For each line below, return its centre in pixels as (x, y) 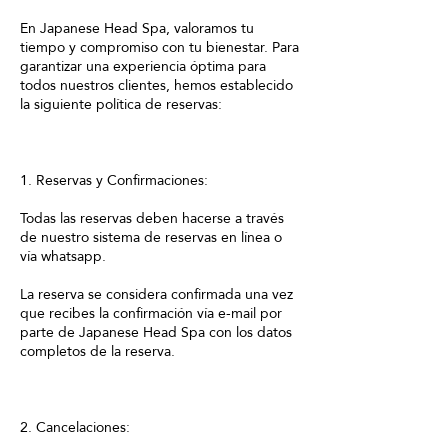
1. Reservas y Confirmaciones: (114, 180)
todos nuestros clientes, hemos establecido (156, 85)
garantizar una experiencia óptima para (143, 66)
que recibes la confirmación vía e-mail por (151, 313)
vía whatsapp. (63, 256)
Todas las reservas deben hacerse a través (152, 218)
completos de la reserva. (97, 351)
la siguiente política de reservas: (121, 104)
